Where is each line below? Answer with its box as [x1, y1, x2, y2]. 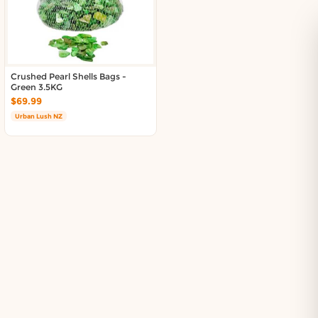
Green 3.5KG [11, 82, 62, 92]
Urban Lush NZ [15, 112, 62, 120]
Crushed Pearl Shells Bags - [11, 71, 126, 82]
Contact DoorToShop [28, 13, 146, 27]
